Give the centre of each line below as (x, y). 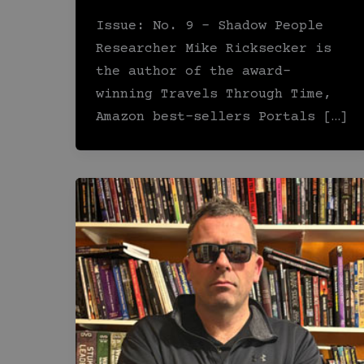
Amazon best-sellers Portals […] (222, 118)
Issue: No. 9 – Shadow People (210, 27)
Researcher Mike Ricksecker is (214, 50)
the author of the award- (193, 72)
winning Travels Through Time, (214, 95)
